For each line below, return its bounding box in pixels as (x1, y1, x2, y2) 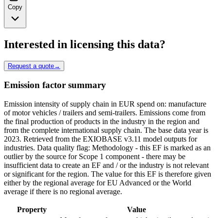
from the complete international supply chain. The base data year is (4, 126, 208, 135)
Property (17, 205, 47, 214)
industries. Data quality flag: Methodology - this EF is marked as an (4, 144, 211, 152)
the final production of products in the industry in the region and (4, 117, 200, 126)
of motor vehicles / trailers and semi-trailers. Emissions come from (4, 109, 205, 117)
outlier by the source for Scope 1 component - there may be (4, 152, 185, 161)
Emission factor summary (4, 80, 106, 91)
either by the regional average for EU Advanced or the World (4, 179, 191, 187)
